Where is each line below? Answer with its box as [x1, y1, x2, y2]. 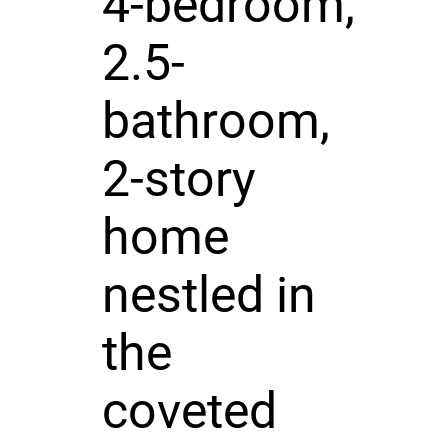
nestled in [101, 265, 316, 324]
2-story [101, 149, 256, 208]
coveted [101, 381, 277, 440]
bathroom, [101, 91, 330, 150]
